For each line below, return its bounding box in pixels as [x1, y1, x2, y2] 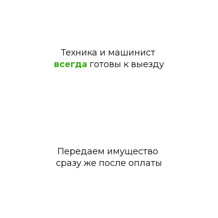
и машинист [97, 47, 158, 58]
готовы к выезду [90, 59, 164, 70]
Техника [60, 47, 97, 58]
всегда [54, 59, 90, 70]
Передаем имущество [57, 146, 161, 157]
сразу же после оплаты [56, 158, 162, 169]
